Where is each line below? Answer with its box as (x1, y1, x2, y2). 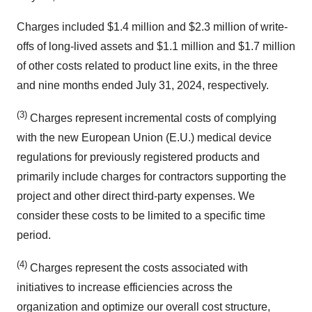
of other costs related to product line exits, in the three (17, 59, 278, 72)
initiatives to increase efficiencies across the (17, 281, 233, 294)
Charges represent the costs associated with (27, 262, 248, 274)
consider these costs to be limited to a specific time (17, 209, 265, 221)
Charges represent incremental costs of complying (27, 111, 276, 124)
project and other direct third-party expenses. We (17, 189, 255, 202)
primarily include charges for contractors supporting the (17, 170, 286, 182)
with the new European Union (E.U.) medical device (17, 131, 272, 143)
